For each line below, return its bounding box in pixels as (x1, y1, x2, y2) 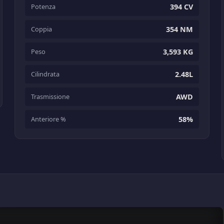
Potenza (31, 2, 56, 11)
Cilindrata (31, 69, 60, 79)
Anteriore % (31, 114, 66, 124)
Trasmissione (31, 92, 70, 101)
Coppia (31, 24, 52, 34)
